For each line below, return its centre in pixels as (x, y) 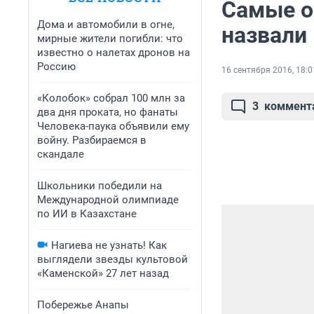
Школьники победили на (100, 186)
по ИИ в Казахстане (87, 214)
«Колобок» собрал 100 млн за (111, 98)
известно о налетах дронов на (114, 53)
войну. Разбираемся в (92, 140)
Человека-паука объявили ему (113, 126)
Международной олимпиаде (108, 200)
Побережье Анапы (83, 305)
